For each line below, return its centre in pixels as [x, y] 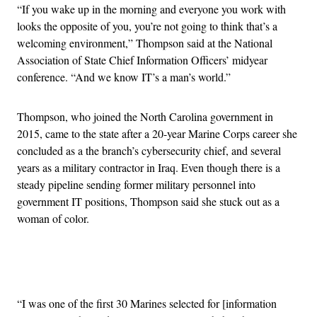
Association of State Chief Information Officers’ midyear [142, 59]
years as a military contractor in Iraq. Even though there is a [149, 167]
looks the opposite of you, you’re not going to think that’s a [147, 25]
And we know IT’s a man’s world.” [153, 76]
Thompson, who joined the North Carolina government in [145, 116]
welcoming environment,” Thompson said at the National [145, 42]
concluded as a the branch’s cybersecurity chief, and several [149, 150]
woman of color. [53, 218]
